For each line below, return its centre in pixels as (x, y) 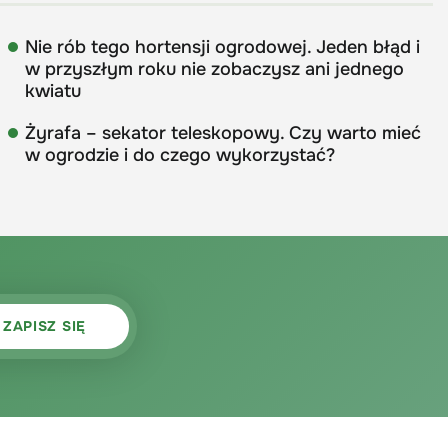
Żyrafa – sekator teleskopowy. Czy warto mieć (223, 132)
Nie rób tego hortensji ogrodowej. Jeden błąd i (223, 46)
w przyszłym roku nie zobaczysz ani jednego (215, 68)
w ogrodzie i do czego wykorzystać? (180, 154)
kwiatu (53, 90)
